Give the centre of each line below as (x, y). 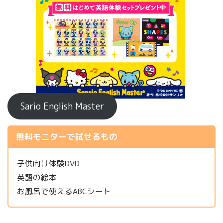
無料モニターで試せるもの (66, 137)
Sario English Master (62, 106)
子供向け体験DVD (49, 164)
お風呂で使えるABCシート (64, 191)
